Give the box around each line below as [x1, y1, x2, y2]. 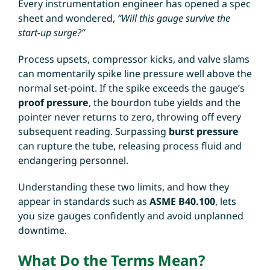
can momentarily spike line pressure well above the [17, 66, 252, 80]
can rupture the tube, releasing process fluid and [17, 139, 242, 152]
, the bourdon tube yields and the [88, 95, 240, 109]
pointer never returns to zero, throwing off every [17, 110, 241, 124]
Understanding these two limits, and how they [17, 180, 229, 193]
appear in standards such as [17, 194, 149, 208]
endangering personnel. [17, 153, 128, 167]
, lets [215, 194, 236, 208]
